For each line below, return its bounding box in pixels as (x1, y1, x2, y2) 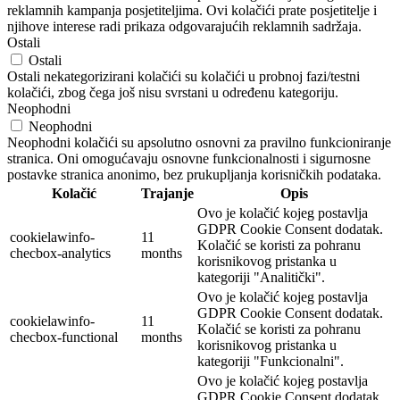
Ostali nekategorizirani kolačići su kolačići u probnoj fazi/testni (7, 69, 360, 85)
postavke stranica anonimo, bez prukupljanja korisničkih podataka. (7, 167, 381, 183)
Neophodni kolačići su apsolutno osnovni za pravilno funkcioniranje (7, 135, 391, 151)
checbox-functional (10, 329, 118, 346)
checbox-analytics (10, 246, 111, 262)
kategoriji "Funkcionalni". (197, 354, 344, 370)
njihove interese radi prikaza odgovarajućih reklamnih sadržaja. (7, 19, 362, 35)
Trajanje (141, 186, 194, 202)
